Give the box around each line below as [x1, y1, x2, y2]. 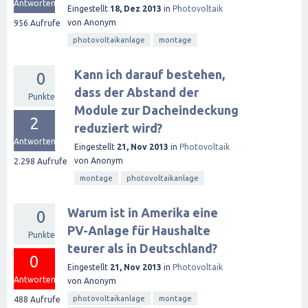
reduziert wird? [74, 121, 162, 135]
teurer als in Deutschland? [67, 241, 217, 255]
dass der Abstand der [74, 85, 199, 99]
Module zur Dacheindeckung [74, 103, 239, 117]
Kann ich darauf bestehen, [74, 67, 225, 81]
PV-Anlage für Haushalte [67, 223, 210, 237]
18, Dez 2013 [110, 4, 162, 13]
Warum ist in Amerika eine [67, 206, 218, 219]
